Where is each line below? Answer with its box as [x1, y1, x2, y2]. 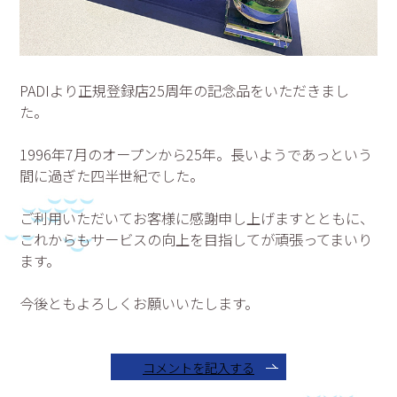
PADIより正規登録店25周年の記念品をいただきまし [19, 80, 350, 102]
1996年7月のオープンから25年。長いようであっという [19, 144, 373, 166]
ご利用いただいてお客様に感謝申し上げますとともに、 [19, 207, 375, 230]
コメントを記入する [143, 357, 254, 377]
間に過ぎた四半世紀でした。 [19, 165, 205, 187]
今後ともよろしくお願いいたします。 [19, 292, 260, 315]
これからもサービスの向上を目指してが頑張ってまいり [19, 229, 373, 251]
